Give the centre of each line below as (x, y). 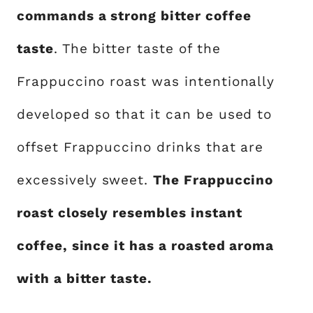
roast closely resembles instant (130, 213)
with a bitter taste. (85, 278)
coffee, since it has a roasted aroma (146, 246)
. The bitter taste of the (137, 49)
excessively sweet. (85, 180)
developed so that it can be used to (145, 114)
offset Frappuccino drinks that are (140, 147)
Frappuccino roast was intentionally (146, 81)
